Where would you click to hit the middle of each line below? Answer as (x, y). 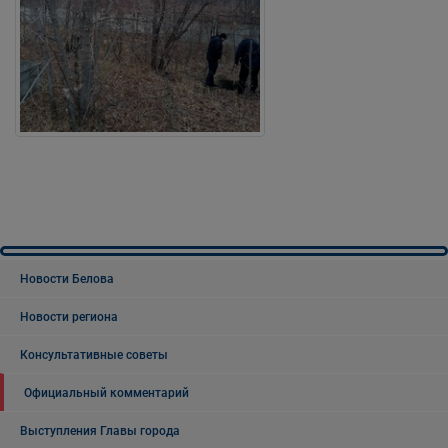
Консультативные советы (94, 354)
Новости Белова (67, 278)
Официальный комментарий (106, 392)
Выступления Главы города (100, 430)
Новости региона (69, 316)
